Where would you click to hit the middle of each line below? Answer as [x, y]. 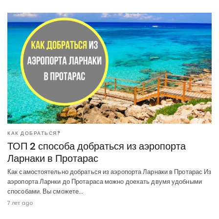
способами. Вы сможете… [45, 191]
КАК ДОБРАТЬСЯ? [34, 133]
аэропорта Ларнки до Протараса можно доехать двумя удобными [105, 181]
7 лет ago [20, 203]
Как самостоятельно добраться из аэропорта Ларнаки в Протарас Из [109, 172]
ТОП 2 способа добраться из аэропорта [97, 146]
